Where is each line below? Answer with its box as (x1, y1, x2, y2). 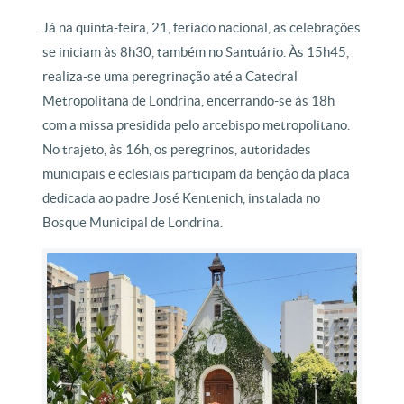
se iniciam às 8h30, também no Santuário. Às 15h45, (42, 44, 350, 60)
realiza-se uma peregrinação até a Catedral (42, 69, 298, 85)
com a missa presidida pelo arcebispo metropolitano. (42, 117, 351, 133)
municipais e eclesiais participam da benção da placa (42, 166, 351, 182)
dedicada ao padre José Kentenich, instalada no (42, 190, 321, 207)
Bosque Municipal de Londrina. (42, 215, 224, 231)
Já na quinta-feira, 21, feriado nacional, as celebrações (42, 20, 362, 36)
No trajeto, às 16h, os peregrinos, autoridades (42, 142, 312, 158)
